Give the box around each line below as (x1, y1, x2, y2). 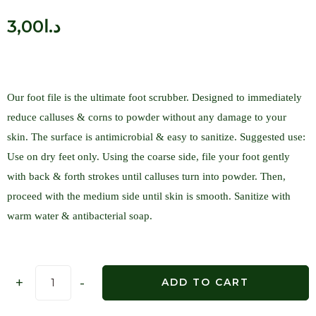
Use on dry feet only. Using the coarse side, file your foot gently (7, 151, 290, 163)
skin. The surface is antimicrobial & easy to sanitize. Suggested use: (7, 131, 305, 143)
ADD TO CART (162, 276, 250, 289)
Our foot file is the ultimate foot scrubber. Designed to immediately (7, 92, 302, 104)
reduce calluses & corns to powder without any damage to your (7, 111, 286, 123)
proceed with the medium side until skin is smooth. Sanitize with (7, 190, 291, 202)
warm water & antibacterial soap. (7, 210, 152, 222)
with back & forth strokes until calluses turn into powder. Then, (7, 171, 286, 183)
